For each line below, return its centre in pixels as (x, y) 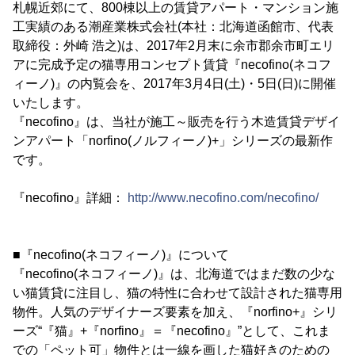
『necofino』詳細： (70, 198)
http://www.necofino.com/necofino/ (223, 198)
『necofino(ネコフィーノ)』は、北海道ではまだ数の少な (174, 274)
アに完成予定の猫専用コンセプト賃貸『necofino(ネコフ (172, 65)
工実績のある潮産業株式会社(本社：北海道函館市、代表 (173, 27)
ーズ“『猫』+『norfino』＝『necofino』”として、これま (172, 331)
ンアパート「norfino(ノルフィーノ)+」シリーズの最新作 (173, 141)
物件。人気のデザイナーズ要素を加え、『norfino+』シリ (175, 312)
